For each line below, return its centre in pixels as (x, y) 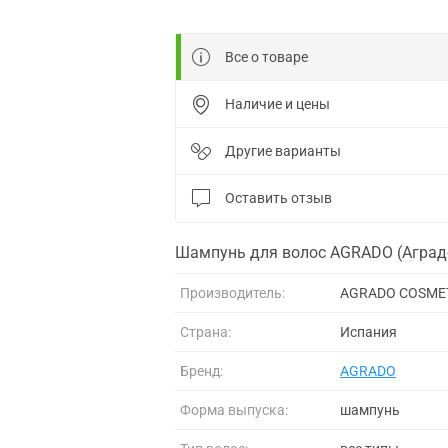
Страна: (205, 331)
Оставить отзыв (278, 197)
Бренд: (201, 370)
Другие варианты (283, 150)
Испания (368, 331)
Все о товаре (266, 56)
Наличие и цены (277, 103)
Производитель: (232, 292)
